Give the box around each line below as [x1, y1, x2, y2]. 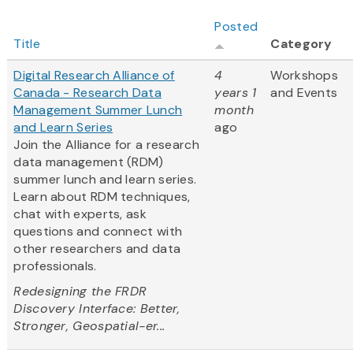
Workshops [270, 67, 339, 84]
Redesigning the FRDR [13, 283, 147, 300]
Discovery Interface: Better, [13, 300, 180, 318]
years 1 [214, 84, 257, 102]
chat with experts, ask [13, 206, 147, 223]
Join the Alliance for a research [13, 136, 199, 154]
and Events [270, 84, 338, 102]
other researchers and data [13, 240, 181, 258]
